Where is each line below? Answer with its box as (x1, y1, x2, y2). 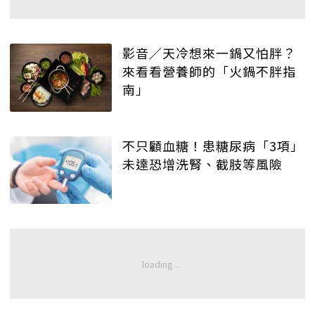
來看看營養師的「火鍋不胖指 (122, 61, 296, 80)
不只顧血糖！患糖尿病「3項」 (122, 136, 304, 155)
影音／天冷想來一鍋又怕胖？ (122, 43, 296, 62)
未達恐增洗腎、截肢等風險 (122, 154, 283, 173)
